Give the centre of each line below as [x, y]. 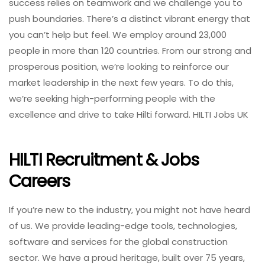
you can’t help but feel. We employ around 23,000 [118, 34]
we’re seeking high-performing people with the [112, 98]
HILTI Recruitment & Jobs [104, 160]
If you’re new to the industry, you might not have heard [130, 209]
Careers [40, 182]
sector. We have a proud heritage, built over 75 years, [127, 257]
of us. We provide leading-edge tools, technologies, [123, 225]
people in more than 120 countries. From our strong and [130, 50]
